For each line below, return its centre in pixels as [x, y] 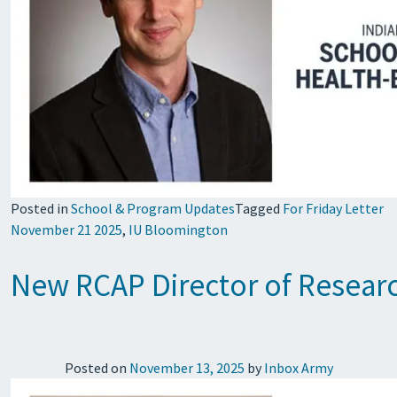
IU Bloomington [178, 230]
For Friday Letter [333, 208]
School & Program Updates [153, 208]
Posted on [97, 368]
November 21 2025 [66, 230]
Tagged [259, 208]
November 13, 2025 [187, 368]
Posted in [41, 208]
